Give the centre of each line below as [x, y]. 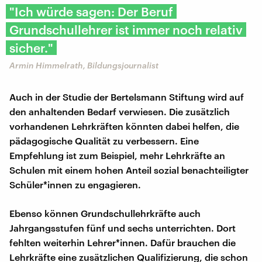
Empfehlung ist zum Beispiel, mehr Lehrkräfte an [117, 155]
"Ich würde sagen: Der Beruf [91, 11]
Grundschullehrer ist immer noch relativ [126, 29]
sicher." [31, 47]
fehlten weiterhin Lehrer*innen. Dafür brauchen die [123, 242]
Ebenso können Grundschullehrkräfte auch [105, 213]
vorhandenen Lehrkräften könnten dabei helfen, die [124, 126]
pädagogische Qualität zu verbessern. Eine [104, 140]
